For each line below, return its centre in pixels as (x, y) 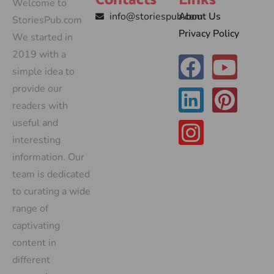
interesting (36, 140)
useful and (35, 123)
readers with (40, 106)
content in (34, 243)
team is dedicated (51, 175)
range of (30, 209)
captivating (36, 226)
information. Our (48, 157)
